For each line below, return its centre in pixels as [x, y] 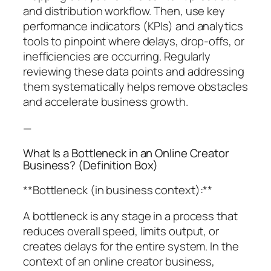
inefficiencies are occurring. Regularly [117, 57]
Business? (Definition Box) [91, 165]
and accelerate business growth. [106, 102]
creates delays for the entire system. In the [131, 247]
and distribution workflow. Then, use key [124, 11]
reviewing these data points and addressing [134, 72]
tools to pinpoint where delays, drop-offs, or [134, 41]
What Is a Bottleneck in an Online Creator [126, 153]
